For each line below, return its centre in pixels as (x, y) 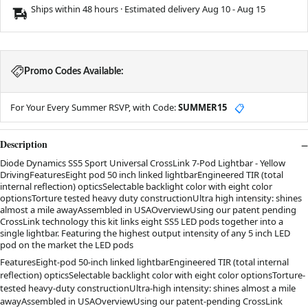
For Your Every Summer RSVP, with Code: (94, 108)
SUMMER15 (202, 108)
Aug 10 (216, 9)
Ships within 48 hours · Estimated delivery (117, 9)
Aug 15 (251, 9)
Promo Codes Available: (74, 72)
